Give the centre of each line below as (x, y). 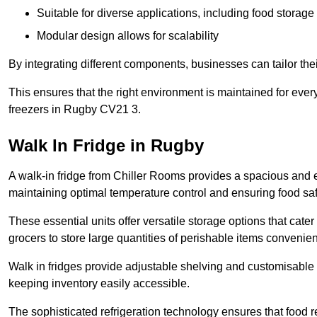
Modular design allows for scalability (128, 36)
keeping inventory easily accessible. (99, 284)
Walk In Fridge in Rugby (106, 146)
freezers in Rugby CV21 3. (75, 110)
